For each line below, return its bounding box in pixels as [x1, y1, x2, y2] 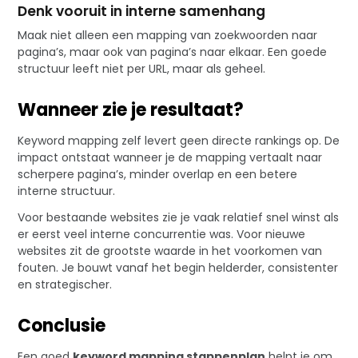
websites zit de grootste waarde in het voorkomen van [18, 243, 323, 260]
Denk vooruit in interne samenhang [18, 2, 266, 22]
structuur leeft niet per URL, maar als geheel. [18, 61, 266, 78]
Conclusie [18, 313, 106, 339]
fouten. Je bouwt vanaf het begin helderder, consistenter [18, 260, 339, 276]
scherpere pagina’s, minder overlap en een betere [18, 165, 298, 182]
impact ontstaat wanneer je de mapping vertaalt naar [18, 149, 323, 165]
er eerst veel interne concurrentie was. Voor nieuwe [18, 226, 306, 243]
